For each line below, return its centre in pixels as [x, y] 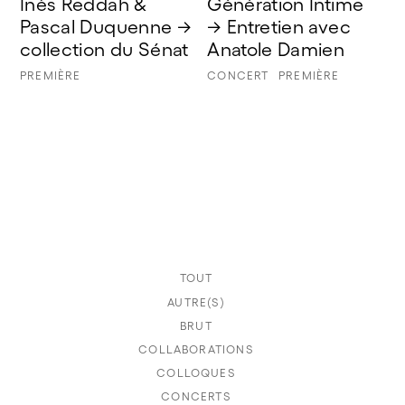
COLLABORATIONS [196, 349]
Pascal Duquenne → [108, 26]
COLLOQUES [196, 372]
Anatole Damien [276, 49]
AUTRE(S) [196, 302]
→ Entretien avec [282, 26]
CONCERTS [196, 396]
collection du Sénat [104, 49]
